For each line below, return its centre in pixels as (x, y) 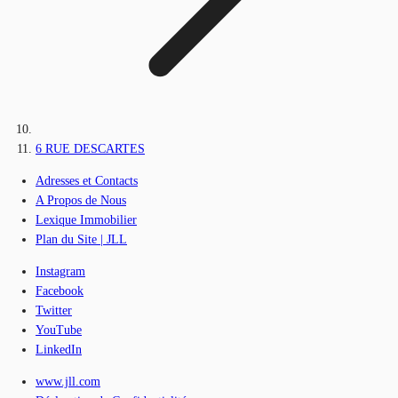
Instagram (60, 272)
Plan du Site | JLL (81, 240)
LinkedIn (59, 350)
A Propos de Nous (81, 201)
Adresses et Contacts (87, 181)
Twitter (54, 311)
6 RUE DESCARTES (90, 149)
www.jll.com (68, 382)
